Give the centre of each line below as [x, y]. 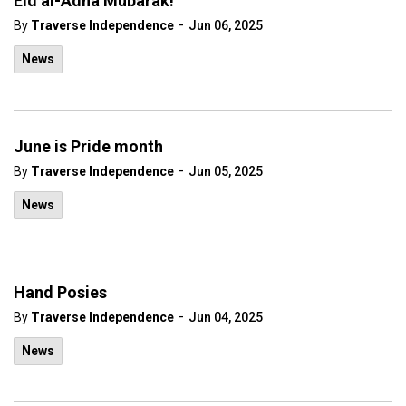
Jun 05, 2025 [226, 171]
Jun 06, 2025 [226, 25]
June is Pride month [88, 146]
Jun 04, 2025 [226, 317]
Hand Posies [60, 292]
